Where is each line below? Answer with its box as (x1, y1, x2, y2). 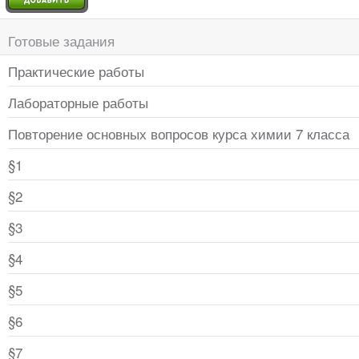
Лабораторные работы (8, 92, 148, 112)
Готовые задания (8, 30, 115, 50)
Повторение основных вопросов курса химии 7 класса (8, 123, 349, 143)
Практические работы (8, 61, 144, 81)
